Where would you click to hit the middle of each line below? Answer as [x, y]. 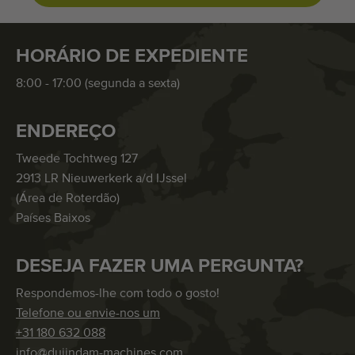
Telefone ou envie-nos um [88, 313]
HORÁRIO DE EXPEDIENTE [132, 56]
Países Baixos [53, 218]
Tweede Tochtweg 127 [77, 159]
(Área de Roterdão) [68, 198]
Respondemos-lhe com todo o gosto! [118, 294]
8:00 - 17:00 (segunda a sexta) [98, 84]
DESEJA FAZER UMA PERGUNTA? [160, 266]
